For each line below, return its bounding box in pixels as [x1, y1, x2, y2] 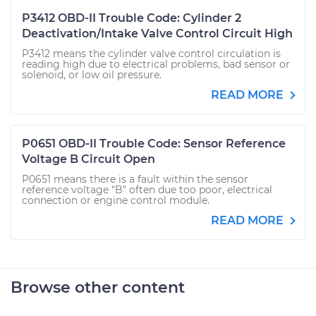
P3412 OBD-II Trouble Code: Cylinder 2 [22, 11, 241, 25]
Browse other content [11, 278, 185, 298]
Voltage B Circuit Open [22, 152, 155, 166]
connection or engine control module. [22, 194, 209, 207]
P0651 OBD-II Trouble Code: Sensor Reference [22, 137, 286, 151]
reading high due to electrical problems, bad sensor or [22, 58, 290, 71]
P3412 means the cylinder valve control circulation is [22, 47, 281, 61]
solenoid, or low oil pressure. [22, 68, 162, 82]
